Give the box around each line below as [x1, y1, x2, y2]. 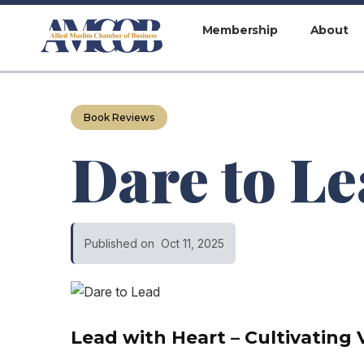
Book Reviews [84, 111, 155, 123]
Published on [84, 236, 155, 250]
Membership [201, 22, 278, 37]
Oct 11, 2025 [161, 236, 225, 250]
